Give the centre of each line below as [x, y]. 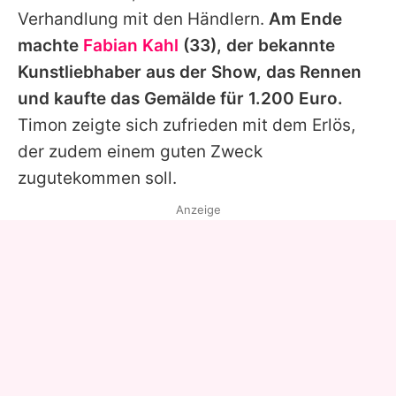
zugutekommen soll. [97, 179]
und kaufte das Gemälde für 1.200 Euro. [180, 99]
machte [50, 46]
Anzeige [198, 210]
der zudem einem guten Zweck [140, 152]
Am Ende [305, 19]
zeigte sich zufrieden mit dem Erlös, [211, 126]
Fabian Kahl [131, 46]
